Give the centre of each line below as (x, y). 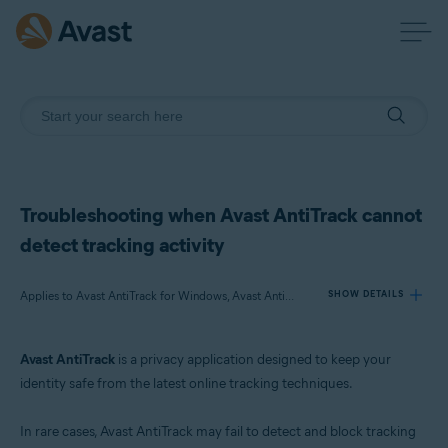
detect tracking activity (122, 245)
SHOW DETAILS (366, 293)
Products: (68, 369)
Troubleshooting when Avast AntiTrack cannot (221, 215)
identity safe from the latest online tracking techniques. (186, 383)
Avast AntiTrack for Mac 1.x (114, 416)
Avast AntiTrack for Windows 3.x (126, 398)
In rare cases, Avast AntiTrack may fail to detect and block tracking (218, 431)
